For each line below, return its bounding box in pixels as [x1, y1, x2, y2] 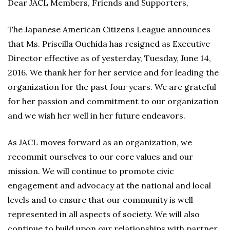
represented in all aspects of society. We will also [8, 209, 200, 219]
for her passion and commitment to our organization [8, 96, 219, 106]
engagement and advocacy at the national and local [8, 180, 211, 190]
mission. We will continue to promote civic [8, 166, 174, 176]
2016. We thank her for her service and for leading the [8, 67, 219, 78]
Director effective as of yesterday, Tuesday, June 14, [8, 53, 211, 63]
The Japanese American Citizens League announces [8, 24, 210, 34]
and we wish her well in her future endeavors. [8, 110, 185, 121]
